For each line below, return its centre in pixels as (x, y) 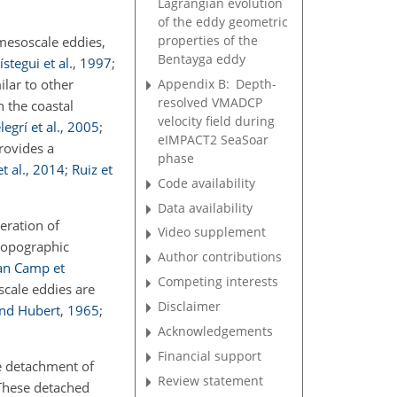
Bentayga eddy (202, 58)
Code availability (207, 183)
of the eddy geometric (223, 21)
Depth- (253, 83)
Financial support (210, 355)
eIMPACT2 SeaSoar (214, 139)
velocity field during (217, 121)
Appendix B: (194, 83)
